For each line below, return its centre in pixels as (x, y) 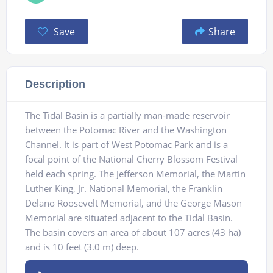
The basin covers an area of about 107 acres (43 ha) (133, 232)
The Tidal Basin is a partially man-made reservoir (127, 115)
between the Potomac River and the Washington (126, 130)
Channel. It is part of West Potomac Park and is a (126, 145)
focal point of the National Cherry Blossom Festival (131, 159)
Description (55, 84)
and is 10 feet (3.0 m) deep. (82, 247)
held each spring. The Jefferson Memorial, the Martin (135, 174)
